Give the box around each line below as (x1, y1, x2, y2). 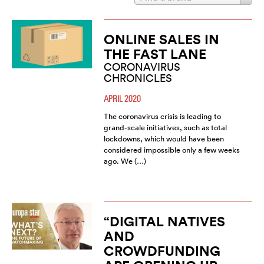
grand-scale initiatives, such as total (103, 123, 227, 133)
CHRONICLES (103, 71, 172, 85)
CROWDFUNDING (103, 242, 220, 260)
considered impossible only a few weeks (103, 145, 240, 156)
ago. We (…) (103, 156, 146, 167)
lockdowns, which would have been (103, 134, 224, 144)
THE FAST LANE (103, 45, 206, 63)
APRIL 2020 (103, 93, 141, 104)
